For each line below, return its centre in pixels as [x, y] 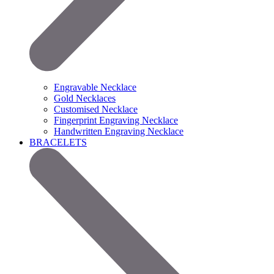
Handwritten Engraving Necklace [119, 131]
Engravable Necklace [95, 87]
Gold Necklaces [85, 98]
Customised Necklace [96, 109]
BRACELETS [58, 143]
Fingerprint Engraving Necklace [116, 120]
